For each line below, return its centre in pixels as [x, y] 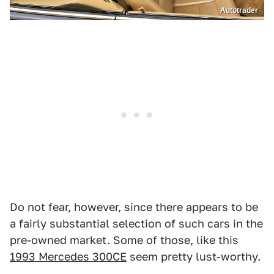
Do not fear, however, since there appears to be [134, 207]
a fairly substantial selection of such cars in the [136, 224]
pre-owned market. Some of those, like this [124, 240]
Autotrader [239, 11]
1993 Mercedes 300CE [68, 257]
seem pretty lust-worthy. [194, 257]
